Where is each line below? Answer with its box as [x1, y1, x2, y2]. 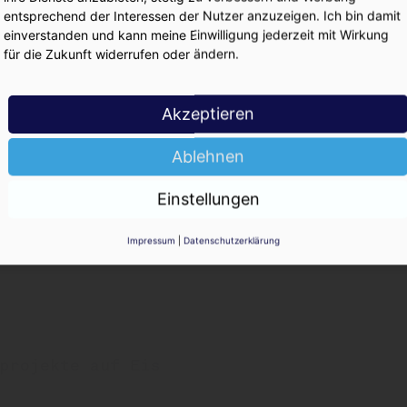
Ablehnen [172, 146, 244, 166]
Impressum [127, 234, 175, 246]
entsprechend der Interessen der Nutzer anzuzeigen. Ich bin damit [4, 7, 401, 24]
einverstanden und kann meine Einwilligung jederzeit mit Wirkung [4, 26, 389, 43]
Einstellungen [156, 189, 260, 209]
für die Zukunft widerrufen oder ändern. [4, 45, 239, 62]
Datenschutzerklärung [184, 234, 280, 246]
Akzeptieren [162, 104, 254, 124]
